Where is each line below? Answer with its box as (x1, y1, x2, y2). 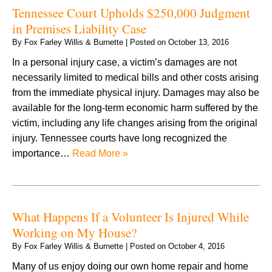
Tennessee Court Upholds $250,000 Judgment (12, 4, 250, 21)
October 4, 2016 (168, 241, 225, 251)
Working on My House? (12, 223, 137, 241)
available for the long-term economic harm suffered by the (12, 102, 258, 113)
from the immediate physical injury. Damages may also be (12, 87, 259, 98)
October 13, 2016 (168, 37, 229, 47)
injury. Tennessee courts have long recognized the (12, 132, 227, 143)
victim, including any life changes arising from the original (12, 117, 257, 128)
